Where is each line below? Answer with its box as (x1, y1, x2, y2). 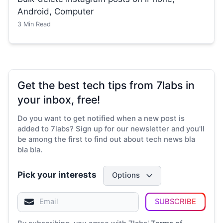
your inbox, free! (17, 93, 100, 106)
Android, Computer (17, 6, 94, 16)
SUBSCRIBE (154, 197, 196, 207)
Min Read (21, 20, 51, 28)
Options (111, 171, 140, 180)
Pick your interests (17, 170, 97, 180)
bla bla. (17, 145, 42, 154)
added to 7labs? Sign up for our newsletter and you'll (17, 124, 205, 133)
